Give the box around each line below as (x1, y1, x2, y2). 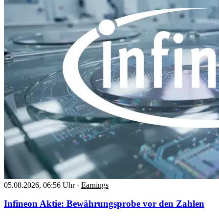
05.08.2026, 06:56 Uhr (4, 180, 75, 189)
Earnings (81, 180, 109, 189)
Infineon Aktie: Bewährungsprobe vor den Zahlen (4, 198, 204, 209)
